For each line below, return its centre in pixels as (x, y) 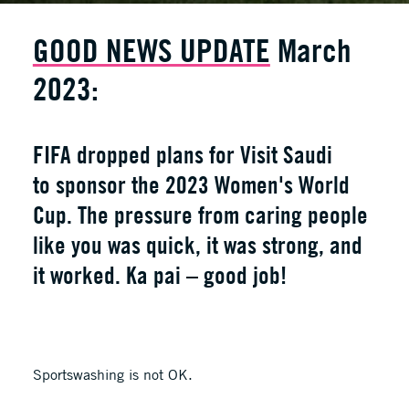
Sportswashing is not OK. (112, 374)
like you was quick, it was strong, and (197, 245)
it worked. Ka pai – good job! (159, 275)
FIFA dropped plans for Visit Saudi (182, 154)
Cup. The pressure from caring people (200, 215)
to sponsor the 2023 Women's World (191, 184)
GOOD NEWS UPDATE (151, 50)
